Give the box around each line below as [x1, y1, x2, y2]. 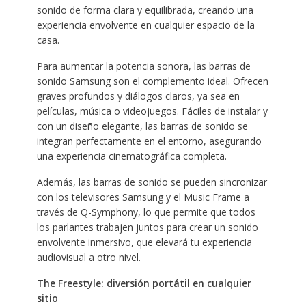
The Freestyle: [36, 276, 104, 290]
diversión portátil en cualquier [106, 276, 251, 290]
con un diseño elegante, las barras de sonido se [36, 119, 248, 133]
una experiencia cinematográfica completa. [36, 149, 227, 163]
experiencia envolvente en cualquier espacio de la [36, 18, 255, 31]
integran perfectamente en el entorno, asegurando [36, 134, 262, 148]
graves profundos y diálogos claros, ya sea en [36, 89, 240, 102]
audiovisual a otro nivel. [36, 250, 141, 264]
